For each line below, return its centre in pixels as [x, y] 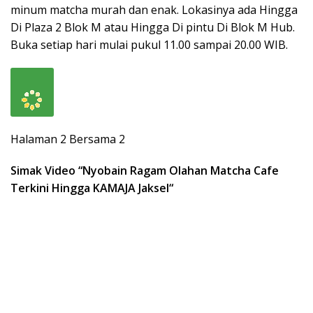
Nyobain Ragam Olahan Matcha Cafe [181, 170]
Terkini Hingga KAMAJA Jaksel [90, 188]
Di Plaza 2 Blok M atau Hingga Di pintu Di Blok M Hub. [153, 27]
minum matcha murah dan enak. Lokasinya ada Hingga [154, 9]
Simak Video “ [46, 170]
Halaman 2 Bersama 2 [68, 139]
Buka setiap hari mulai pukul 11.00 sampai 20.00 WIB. [149, 44]
